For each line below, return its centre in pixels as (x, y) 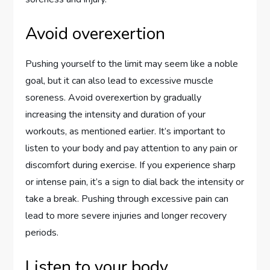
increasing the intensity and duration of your (116, 115)
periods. (42, 233)
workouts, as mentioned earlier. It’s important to (126, 131)
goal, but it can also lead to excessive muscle (120, 81)
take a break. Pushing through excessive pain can (127, 199)
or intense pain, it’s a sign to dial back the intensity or (135, 182)
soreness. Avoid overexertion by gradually (114, 98)
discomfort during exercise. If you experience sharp (131, 165)
